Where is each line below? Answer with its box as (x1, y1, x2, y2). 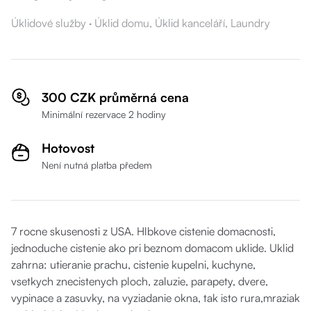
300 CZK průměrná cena (42, 90, 189, 105)
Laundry (230, 16, 270, 30)
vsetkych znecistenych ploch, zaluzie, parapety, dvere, (11, 274, 268, 288)
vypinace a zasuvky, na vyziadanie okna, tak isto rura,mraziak (11, 291, 300, 305)
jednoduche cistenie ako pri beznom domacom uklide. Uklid (11, 241, 294, 255)
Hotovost (42, 140, 94, 155)
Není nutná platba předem (42, 159, 152, 171)
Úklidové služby (11, 16, 86, 30)
